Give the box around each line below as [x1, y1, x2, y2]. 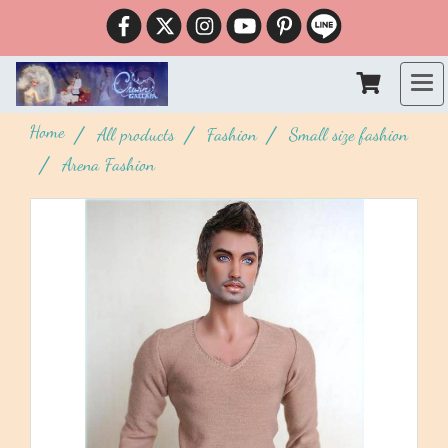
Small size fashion [289, 123, 408, 145]
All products [97, 123, 175, 145]
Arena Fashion [62, 153, 155, 175]
